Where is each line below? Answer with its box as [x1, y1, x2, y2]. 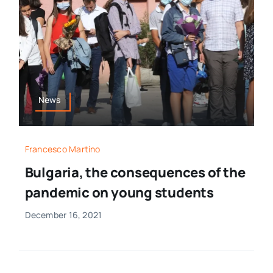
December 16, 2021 [24, 208, 102, 221]
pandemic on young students [24, 183, 214, 202]
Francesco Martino [24, 143, 101, 155]
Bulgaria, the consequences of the [24, 163, 246, 182]
